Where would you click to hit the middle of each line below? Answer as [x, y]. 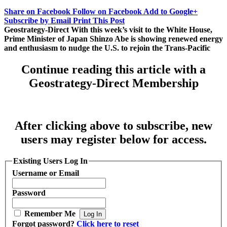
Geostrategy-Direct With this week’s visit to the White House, [108, 29]
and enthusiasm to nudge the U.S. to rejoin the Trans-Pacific [107, 48]
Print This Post [99, 20]
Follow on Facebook [107, 11]
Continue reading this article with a [113, 69]
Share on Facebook [37, 11]
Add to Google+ [171, 11]
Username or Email [46, 173]
